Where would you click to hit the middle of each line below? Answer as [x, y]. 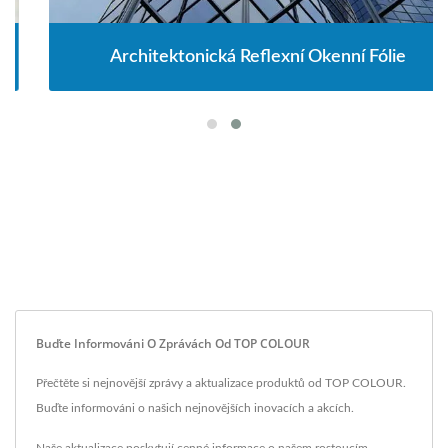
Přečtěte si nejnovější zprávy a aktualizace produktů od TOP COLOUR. [221, 382]
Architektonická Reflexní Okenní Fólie [224, 56]
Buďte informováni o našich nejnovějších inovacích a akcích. [195, 407]
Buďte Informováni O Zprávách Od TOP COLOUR [173, 343]
